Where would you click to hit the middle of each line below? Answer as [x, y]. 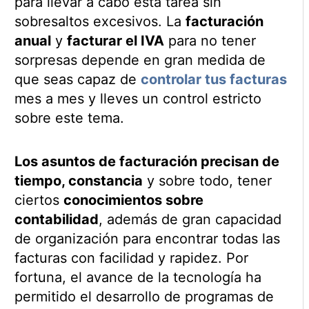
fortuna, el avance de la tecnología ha [138, 278]
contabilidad [56, 220]
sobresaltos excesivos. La [100, 22]
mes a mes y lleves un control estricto [138, 99]
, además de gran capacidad [190, 220]
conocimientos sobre [133, 200]
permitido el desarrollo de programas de [144, 297]
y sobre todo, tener [207, 181]
